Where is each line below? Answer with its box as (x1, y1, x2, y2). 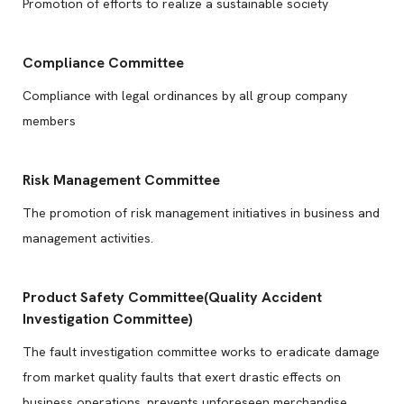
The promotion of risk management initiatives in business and (23, 205, 380, 221)
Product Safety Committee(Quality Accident (23, 288, 322, 307)
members (23, 113, 76, 129)
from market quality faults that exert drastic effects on (23, 369, 341, 385)
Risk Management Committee (23, 170, 220, 189)
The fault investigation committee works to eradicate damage (23, 344, 380, 360)
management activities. (23, 230, 153, 246)
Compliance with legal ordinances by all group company (23, 87, 347, 104)
